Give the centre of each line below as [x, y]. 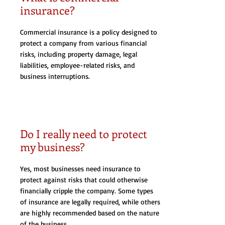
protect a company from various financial [83, 43]
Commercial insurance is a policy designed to [89, 32]
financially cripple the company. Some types [87, 191]
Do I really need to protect [84, 134]
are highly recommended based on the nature [90, 213]
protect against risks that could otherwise [84, 180]
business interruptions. [55, 76]
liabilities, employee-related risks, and [77, 65]
